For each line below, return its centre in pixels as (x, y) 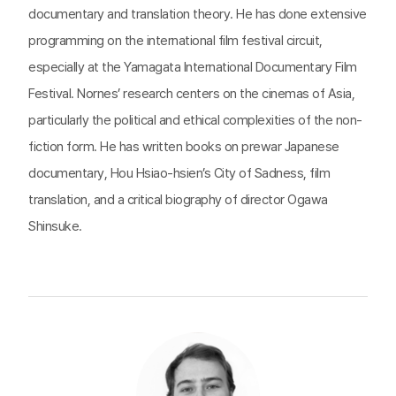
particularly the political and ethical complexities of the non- (195, 120)
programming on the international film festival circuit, (175, 41)
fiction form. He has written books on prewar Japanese (184, 147)
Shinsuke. (55, 226)
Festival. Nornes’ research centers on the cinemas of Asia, (191, 94)
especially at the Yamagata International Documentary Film (193, 67)
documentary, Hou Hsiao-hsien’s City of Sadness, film (179, 173)
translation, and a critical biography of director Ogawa (178, 200)
